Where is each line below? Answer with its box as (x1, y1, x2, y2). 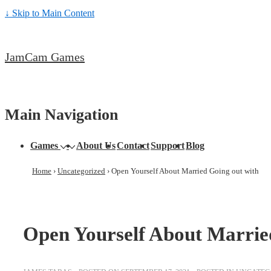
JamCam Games (5, 50, 85, 64)
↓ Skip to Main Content (5, 8, 94, 18)
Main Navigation (5, 105, 118, 123)
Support (151, 140, 184, 151)
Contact (117, 140, 149, 151)
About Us (76, 140, 116, 151)
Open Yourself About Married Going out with (111, 166, 259, 176)
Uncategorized (57, 166, 105, 176)
